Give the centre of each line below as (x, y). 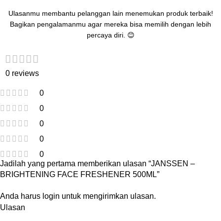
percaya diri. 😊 (110, 35)
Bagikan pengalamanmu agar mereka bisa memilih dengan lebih (110, 24)
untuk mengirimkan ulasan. (108, 196)
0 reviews (22, 74)
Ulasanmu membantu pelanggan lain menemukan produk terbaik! (110, 14)
